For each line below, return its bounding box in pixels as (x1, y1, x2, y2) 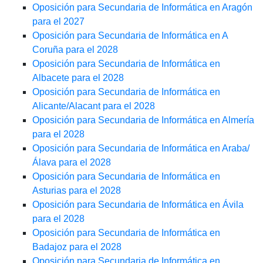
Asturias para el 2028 (32, 186, 121, 196)
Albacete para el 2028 (32, 73, 124, 83)
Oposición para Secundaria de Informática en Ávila (32, 200, 244, 210)
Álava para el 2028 (32, 157, 111, 168)
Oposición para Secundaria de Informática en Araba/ (32, 143, 249, 154)
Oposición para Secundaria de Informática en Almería (32, 115, 254, 126)
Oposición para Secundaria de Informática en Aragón (32, 2, 252, 13)
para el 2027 (32, 16, 85, 27)
